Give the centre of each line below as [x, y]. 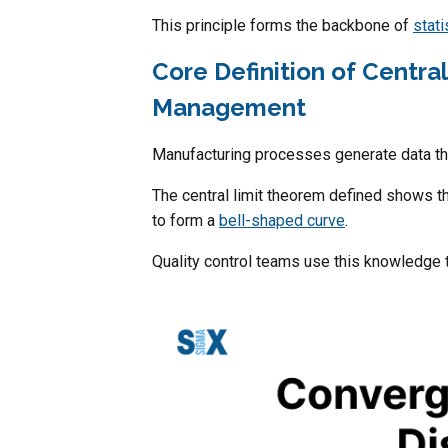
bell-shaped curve [282, 220]
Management [229, 107]
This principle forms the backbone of [282, 25]
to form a [185, 220]
